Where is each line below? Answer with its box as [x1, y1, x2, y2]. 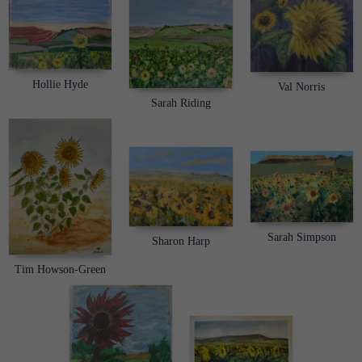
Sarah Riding [151, 97, 211, 110]
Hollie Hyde [32, 78, 89, 91]
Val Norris [278, 81, 326, 94]
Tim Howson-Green [15, 263, 107, 276]
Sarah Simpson [267, 230, 336, 243]
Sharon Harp [152, 234, 210, 247]
